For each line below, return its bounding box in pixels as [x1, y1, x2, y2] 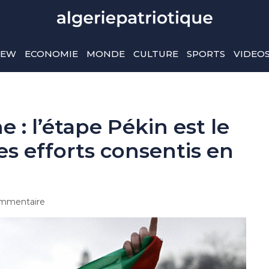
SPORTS [186, 48, 225, 59]
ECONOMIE [24, 48, 78, 59]
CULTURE [133, 48, 178, 59]
